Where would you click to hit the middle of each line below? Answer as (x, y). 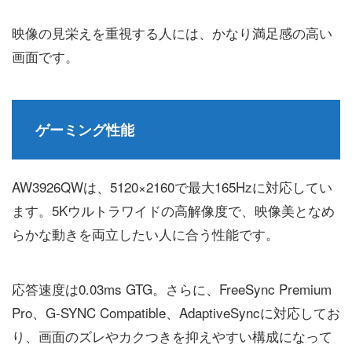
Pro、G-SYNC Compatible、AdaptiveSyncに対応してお (176, 312)
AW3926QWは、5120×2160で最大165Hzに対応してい (172, 186)
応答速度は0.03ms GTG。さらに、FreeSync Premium (172, 288)
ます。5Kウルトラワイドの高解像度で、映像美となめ (173, 210)
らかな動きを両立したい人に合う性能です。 (145, 233)
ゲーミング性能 (85, 129)
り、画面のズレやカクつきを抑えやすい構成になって (172, 335)
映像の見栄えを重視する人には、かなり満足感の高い (172, 32)
